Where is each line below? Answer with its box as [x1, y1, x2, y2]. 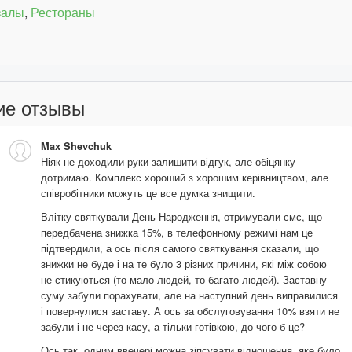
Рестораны [31, 2, 95, 21]
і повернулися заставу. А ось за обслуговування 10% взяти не [41, 302, 339, 318]
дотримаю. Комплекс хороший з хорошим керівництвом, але [41, 169, 328, 185]
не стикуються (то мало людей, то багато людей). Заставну [41, 271, 327, 287]
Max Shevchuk [41, 138, 112, 153]
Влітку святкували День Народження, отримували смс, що [41, 208, 322, 224]
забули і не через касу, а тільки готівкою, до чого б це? [41, 318, 305, 334]
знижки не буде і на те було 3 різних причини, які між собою [41, 255, 327, 271]
